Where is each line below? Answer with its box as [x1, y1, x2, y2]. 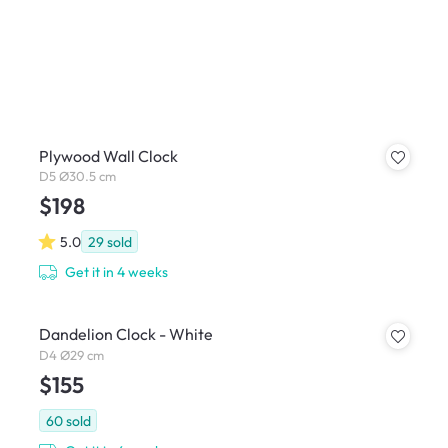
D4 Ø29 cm [38, 346, 104, 363]
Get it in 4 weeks [65, 262, 169, 281]
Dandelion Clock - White [38, 324, 213, 345]
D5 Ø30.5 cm [38, 168, 116, 185]
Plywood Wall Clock [38, 145, 178, 166]
